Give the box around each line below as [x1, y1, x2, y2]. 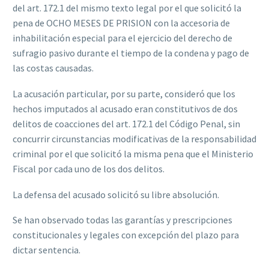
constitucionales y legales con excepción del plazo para [13, 229, 239, 241]
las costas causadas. [13, 62, 94, 74]
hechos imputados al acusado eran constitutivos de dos [13, 102, 238, 115]
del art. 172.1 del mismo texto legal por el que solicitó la [13, 2, 241, 14]
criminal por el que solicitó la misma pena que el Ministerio [13, 147, 253, 160]
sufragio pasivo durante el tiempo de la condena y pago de [13, 47, 249, 59]
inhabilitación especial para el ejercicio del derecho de [13, 32, 232, 44]
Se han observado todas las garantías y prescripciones [13, 214, 232, 226]
